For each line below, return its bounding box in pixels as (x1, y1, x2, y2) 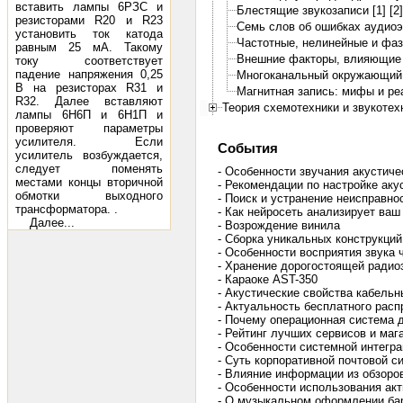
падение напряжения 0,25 (15, 67, 163, 81)
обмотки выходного (15, 189, 163, 202)
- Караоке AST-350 (218, 273, 318, 287)
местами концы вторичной (15, 175, 163, 189)
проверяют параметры (15, 121, 163, 135)
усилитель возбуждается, (15, 148, 163, 162)
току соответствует (15, 54, 163, 67)
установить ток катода (15, 27, 163, 40)
